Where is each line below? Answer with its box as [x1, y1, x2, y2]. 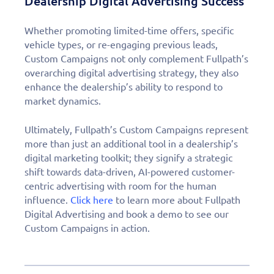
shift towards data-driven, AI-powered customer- [24, 166, 235, 178]
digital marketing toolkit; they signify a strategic [24, 152, 232, 164]
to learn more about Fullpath [113, 194, 240, 206]
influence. [24, 194, 70, 206]
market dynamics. [24, 95, 103, 107]
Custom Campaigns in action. [24, 223, 152, 234]
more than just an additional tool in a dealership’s [24, 138, 238, 150]
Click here [70, 194, 113, 206]
